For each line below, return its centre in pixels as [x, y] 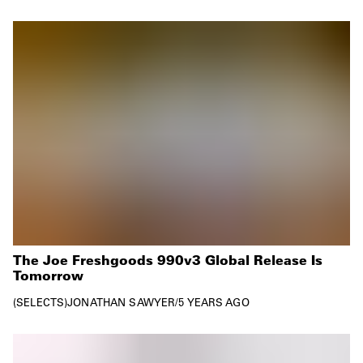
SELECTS [41, 302]
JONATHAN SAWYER [122, 302]
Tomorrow [48, 275]
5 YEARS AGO [214, 302]
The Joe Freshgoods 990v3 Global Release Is [168, 260]
